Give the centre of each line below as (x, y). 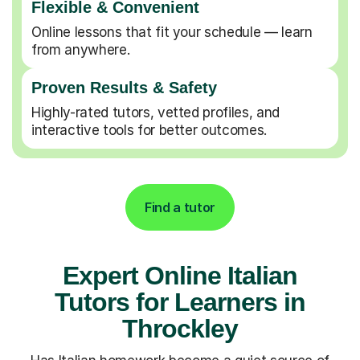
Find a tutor (180, 207)
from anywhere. (81, 49)
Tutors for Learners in (180, 302)
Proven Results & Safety (124, 87)
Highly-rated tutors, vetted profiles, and (156, 112)
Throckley (180, 328)
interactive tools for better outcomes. (149, 130)
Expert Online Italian (180, 275)
